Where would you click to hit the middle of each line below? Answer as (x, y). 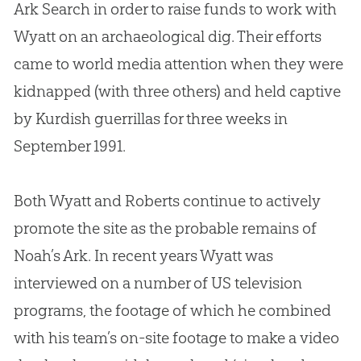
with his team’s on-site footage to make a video (176, 338)
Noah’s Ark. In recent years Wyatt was (143, 256)
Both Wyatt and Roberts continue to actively (167, 201)
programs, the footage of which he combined (172, 311)
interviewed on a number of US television (158, 283)
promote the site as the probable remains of (165, 228)
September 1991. (69, 146)
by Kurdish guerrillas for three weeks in (150, 119)
